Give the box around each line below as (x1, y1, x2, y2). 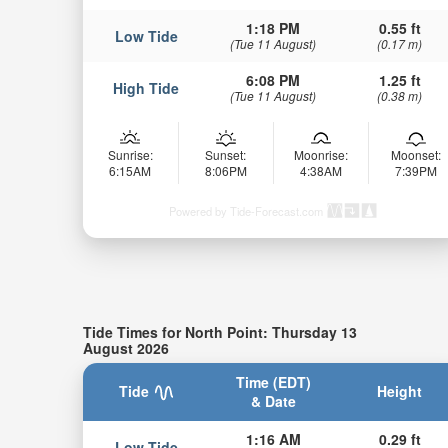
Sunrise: (107, 146, 153, 164)
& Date (250, 390, 296, 411)
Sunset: (205, 146, 247, 164)
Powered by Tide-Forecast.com (168, 203, 323, 220)
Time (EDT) (235, 371, 311, 392)
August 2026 (82, 338, 169, 359)
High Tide (113, 78, 180, 99)
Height (377, 380, 423, 401)
